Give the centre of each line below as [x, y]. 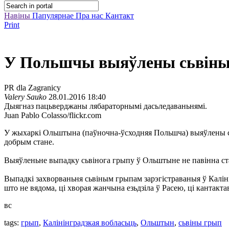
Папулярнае [54, 16]
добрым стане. [29, 142]
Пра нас [90, 16]
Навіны [18, 16]
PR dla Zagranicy [32, 87]
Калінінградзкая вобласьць [90, 222]
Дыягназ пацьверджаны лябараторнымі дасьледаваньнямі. [106, 106]
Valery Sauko [25, 97]
